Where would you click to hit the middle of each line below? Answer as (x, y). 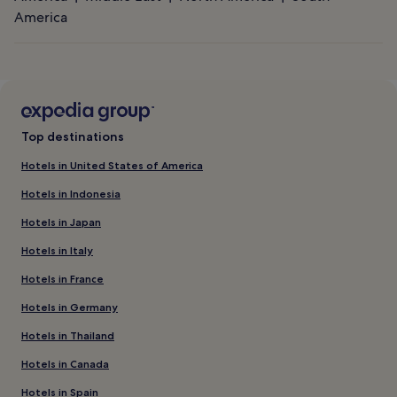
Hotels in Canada (65, 364)
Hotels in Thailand (68, 336)
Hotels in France (62, 279)
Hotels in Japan (61, 222)
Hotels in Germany (70, 307)
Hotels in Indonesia (71, 194)
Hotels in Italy (57, 251)
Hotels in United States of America (112, 166)
